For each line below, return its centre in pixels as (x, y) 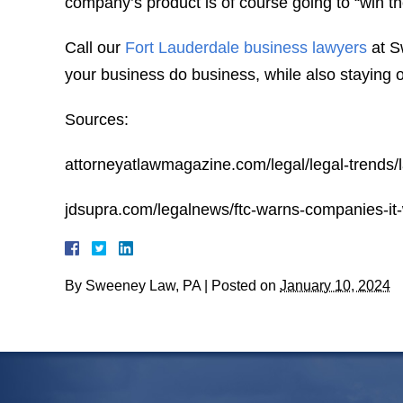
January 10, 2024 (335, 285)
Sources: (97, 120)
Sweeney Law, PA (143, 285)
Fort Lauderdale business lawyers (246, 48)
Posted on (246, 285)
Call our (95, 48)
